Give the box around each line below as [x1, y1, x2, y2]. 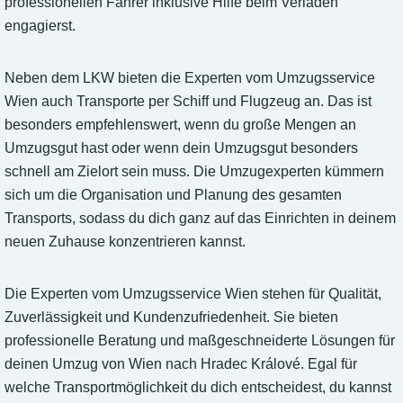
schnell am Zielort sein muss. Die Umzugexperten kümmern [4, 164, 384, 180]
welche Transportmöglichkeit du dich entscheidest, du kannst [4, 380, 391, 396]
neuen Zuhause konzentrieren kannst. [4, 234, 246, 250]
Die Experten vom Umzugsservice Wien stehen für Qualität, [4, 286, 381, 302]
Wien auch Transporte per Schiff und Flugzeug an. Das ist [4, 94, 372, 110]
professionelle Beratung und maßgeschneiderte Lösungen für [4, 333, 395, 349]
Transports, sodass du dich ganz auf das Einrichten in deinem [4, 210, 396, 227]
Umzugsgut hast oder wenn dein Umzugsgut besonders [4, 140, 358, 157]
